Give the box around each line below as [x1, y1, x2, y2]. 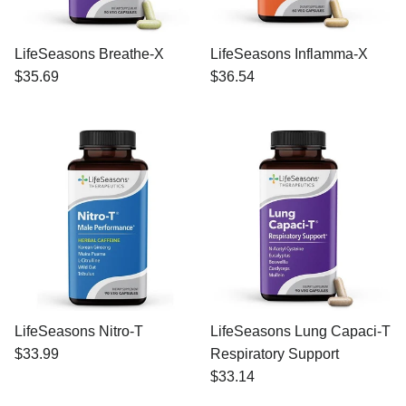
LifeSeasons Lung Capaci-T [210, 324, 391, 340]
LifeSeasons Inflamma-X [210, 46, 368, 63]
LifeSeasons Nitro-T [14, 324, 143, 340]
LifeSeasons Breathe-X [14, 46, 164, 63]
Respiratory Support [210, 346, 339, 362]
